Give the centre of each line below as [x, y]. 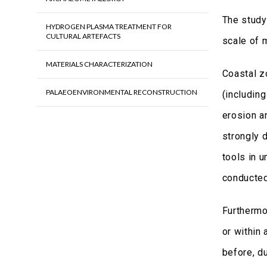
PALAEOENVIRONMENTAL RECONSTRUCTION [121, 92]
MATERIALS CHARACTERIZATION [99, 64]
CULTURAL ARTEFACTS [83, 36]
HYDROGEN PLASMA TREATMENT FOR [108, 27]
